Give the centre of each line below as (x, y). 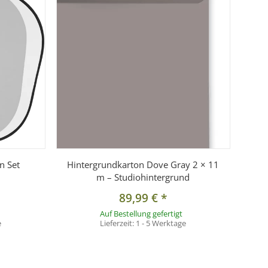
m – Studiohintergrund (143, 177)
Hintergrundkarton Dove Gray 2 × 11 (143, 165)
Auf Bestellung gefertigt (141, 214)
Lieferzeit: (118, 223)
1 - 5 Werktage (161, 223)
